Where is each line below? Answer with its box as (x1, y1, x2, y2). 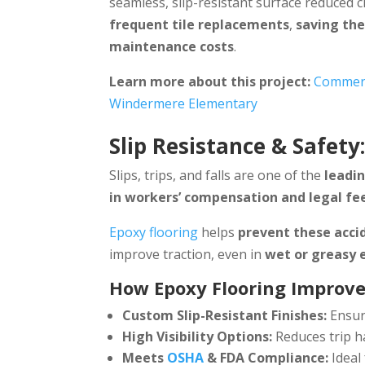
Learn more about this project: (109, 73, 311, 91)
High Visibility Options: (122, 328, 273, 346)
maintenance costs (109, 37, 235, 56)
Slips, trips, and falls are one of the (109, 166, 325, 185)
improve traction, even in (109, 245, 266, 264)
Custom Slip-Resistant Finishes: (122, 306, 328, 325)
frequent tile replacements (109, 15, 290, 34)
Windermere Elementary (109, 95, 258, 113)
